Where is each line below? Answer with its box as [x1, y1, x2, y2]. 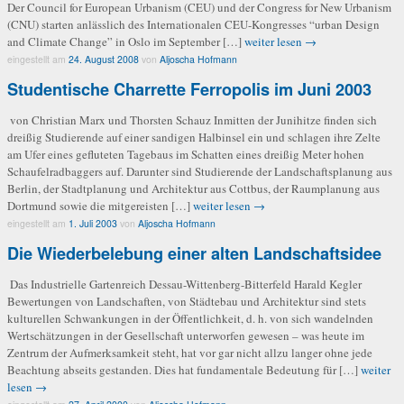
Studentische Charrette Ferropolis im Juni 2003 [7, 77, 372, 101]
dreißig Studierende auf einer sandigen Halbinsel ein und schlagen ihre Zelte [7, 128, 381, 145]
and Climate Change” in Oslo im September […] [7, 32, 244, 50]
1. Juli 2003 [69, 216, 117, 230]
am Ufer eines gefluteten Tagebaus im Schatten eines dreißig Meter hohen [7, 145, 364, 162]
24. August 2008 [69, 51, 139, 66]
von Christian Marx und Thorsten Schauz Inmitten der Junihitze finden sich [7, 111, 377, 128]
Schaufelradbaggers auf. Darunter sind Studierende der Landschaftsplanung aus [7, 162, 392, 179]
